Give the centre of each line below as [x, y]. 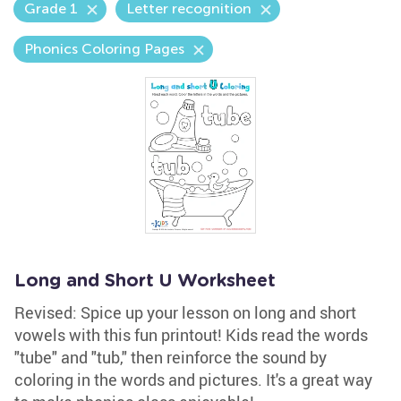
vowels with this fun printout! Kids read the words [191, 335]
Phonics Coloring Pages [104, 49]
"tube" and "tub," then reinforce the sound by [171, 357]
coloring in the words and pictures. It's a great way [193, 380]
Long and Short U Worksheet [145, 281]
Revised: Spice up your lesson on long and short [185, 312]
